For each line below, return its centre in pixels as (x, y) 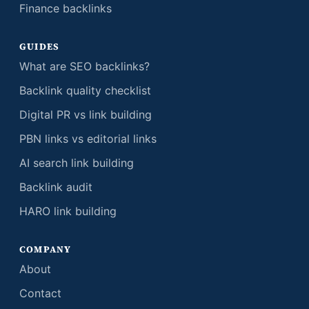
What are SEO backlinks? (84, 66)
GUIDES (40, 46)
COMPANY (46, 249)
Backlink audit (56, 187)
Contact (40, 293)
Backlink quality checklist (85, 90)
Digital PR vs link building (86, 114)
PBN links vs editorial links (88, 139)
